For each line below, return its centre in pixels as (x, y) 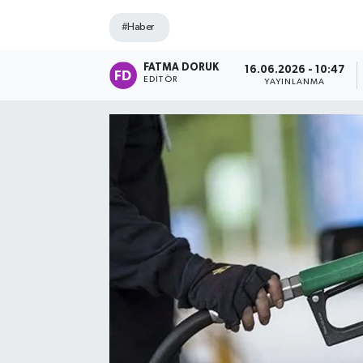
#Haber (137, 27)
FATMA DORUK (181, 68)
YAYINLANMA (295, 81)
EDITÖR (160, 80)
